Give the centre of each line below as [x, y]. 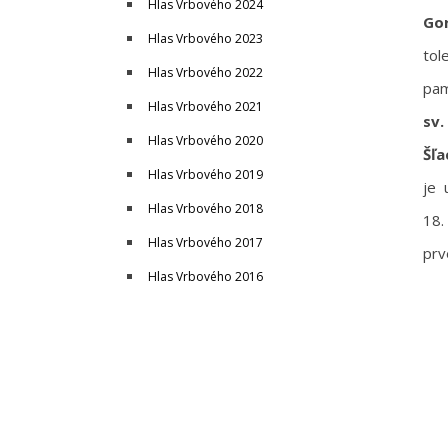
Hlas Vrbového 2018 [205, 208]
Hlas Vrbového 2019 [205, 174]
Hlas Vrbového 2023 [205, 38]
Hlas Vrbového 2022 [205, 72]
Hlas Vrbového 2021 [205, 106]
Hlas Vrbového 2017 [205, 242]
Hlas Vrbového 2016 [205, 276]
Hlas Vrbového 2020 [205, 140]
